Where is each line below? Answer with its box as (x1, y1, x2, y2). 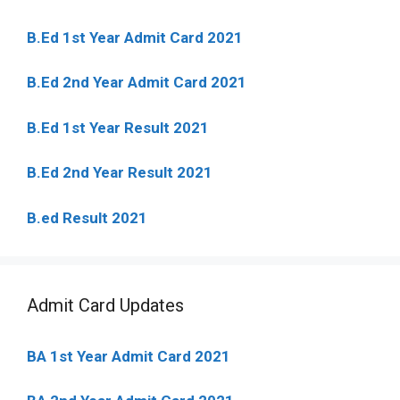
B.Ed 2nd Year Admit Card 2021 (27, 73, 246, 91)
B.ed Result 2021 (27, 208, 147, 227)
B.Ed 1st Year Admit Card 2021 (27, 28, 243, 46)
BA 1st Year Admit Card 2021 (27, 346, 230, 365)
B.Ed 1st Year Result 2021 (27, 118, 209, 137)
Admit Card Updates (27, 294, 184, 316)
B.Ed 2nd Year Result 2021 (27, 163, 212, 181)
